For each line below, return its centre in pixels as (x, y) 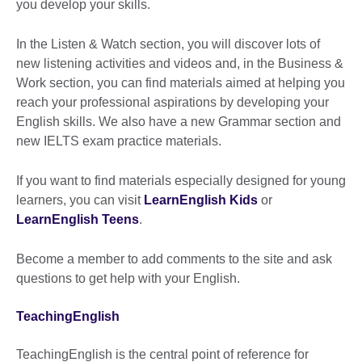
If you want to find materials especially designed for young (181, 181)
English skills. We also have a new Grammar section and (179, 122)
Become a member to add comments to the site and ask (174, 259)
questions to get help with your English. (128, 279)
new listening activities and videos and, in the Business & (180, 64)
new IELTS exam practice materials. (119, 141)
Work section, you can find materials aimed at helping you (181, 83)
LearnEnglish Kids (201, 200)
